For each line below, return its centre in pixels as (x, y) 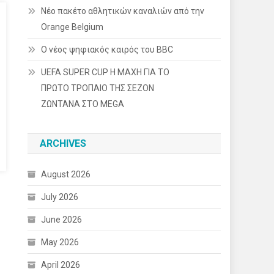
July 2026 (60, 197)
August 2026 (66, 174)
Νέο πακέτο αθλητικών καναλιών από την (123, 11)
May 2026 (60, 242)
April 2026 (61, 265)
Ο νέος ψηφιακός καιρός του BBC (107, 50)
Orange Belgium (72, 27)
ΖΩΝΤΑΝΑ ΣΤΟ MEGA (83, 104)
